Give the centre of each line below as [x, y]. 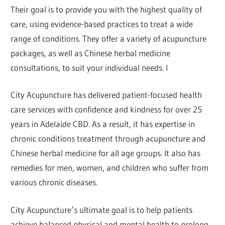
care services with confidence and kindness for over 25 [106, 109]
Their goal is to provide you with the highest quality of [106, 9]
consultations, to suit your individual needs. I [89, 67]
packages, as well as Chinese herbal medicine [91, 53]
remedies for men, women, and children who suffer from [110, 168]
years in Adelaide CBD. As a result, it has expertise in [103, 124]
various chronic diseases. [54, 182]
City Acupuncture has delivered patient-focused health [106, 95]
